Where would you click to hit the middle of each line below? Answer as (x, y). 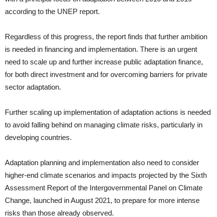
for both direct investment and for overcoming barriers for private (106, 74)
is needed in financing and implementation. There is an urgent (101, 49)
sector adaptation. (33, 87)
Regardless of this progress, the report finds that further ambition (106, 37)
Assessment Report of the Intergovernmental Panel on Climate (104, 188)
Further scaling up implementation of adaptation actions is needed (108, 112)
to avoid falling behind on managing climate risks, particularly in (104, 125)
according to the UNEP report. (52, 11)
